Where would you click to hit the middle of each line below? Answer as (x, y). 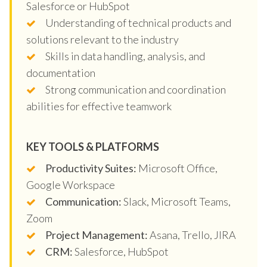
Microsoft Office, (177, 168)
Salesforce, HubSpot (121, 251)
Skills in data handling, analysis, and (125, 56)
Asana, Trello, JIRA (192, 235)
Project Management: (97, 235)
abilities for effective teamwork (99, 106)
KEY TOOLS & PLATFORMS (93, 146)
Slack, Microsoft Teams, (176, 201)
